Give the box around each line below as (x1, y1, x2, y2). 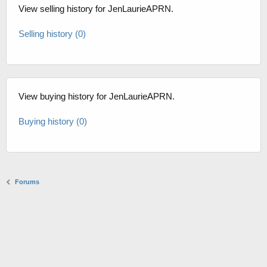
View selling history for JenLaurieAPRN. (18, 4, 173, 14)
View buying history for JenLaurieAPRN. (18, 91, 175, 102)
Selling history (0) (18, 29, 86, 39)
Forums (15, 178, 40, 186)
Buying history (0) (18, 116, 87, 127)
